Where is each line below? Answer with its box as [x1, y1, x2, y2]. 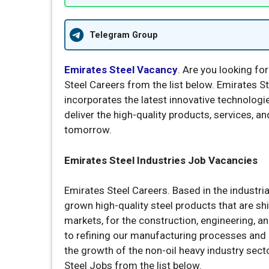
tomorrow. [64, 124, 112, 136]
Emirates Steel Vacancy [64, 64, 178, 76]
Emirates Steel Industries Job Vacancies [64, 154, 258, 166]
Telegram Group [89, 29, 158, 40]
